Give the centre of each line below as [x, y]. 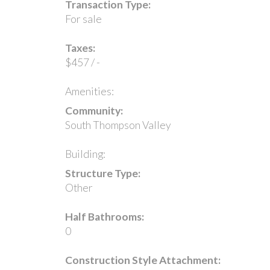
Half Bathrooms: [104, 216]
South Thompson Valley [118, 125]
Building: [85, 154]
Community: [94, 110]
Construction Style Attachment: [143, 260]
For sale [83, 19]
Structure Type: [102, 173]
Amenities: [89, 91]
